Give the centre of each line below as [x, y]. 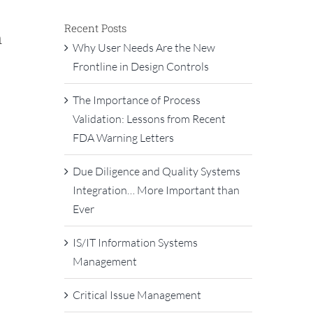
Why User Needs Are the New [144, 47]
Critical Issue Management [137, 294]
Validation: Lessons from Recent [149, 118]
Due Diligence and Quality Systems [156, 171]
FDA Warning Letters [123, 137]
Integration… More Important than [156, 190]
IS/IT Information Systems [135, 242]
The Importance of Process [136, 100]
